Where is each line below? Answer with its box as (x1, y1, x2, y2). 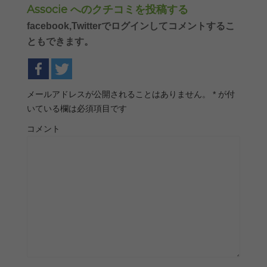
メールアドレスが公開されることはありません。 (27, 89, 210, 99)
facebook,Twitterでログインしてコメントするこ (27, 20, 235, 31)
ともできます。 (27, 36, 94, 46)
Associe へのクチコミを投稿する (27, 2, 188, 16)
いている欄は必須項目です (27, 103, 127, 113)
